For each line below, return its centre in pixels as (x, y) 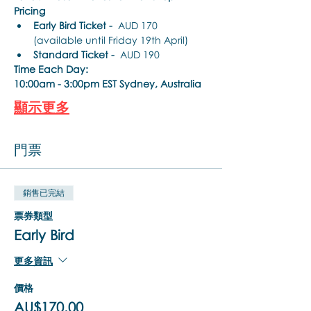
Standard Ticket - (74, 54)
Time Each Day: (51, 69)
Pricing (30, 11)
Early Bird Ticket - (73, 25)
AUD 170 (136, 25)
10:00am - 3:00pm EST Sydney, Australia (108, 84)
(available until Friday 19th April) (111, 40)
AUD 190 (137, 54)
